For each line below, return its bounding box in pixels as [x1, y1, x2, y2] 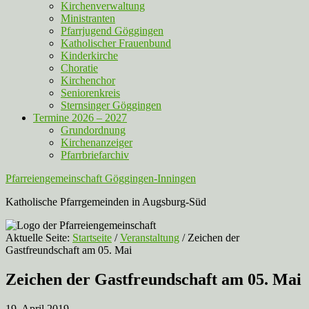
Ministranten [61, 12, 115, 24]
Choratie [61, 62, 98, 74]
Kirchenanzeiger [61, 137, 132, 148]
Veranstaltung [120, 232, 179, 243]
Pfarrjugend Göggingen [61, 25, 163, 37]
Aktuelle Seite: [6, 232, 72, 243]
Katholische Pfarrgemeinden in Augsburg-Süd [6, 196, 206, 208]
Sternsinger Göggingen [61, 99, 161, 111]
